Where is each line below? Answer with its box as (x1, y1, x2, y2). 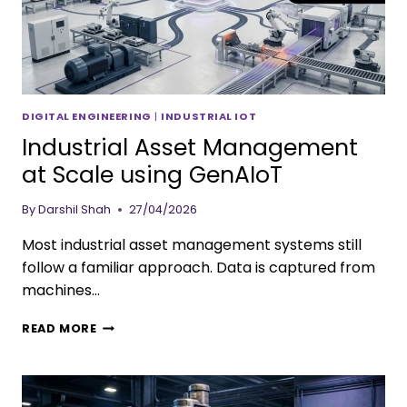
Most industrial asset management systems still (22, 233, 362, 255)
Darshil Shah (38, 201, 112, 217)
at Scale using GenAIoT (22, 159, 283, 192)
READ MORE (22, 320, 97, 336)
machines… (22, 279, 100, 301)
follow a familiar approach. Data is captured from (22, 256, 375, 278)
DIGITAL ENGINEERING (22, 108, 152, 124)
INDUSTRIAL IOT (161, 108, 257, 124)
